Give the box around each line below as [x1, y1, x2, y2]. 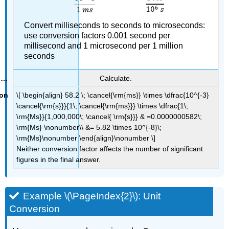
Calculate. [99, 74, 132, 82]
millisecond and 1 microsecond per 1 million [24, 41, 183, 51]
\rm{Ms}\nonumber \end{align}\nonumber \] [16, 134, 156, 143]
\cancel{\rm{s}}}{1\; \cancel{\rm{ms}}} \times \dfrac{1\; [16, 102, 189, 110]
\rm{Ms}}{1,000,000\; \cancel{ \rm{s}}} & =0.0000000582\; [16, 112, 202, 121]
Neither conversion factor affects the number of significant [16, 145, 203, 153]
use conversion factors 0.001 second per [24, 31, 170, 40]
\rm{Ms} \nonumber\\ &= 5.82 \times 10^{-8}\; [16, 123, 162, 132]
